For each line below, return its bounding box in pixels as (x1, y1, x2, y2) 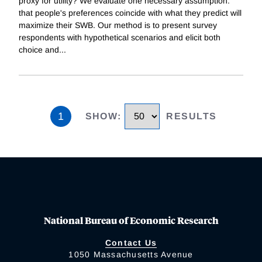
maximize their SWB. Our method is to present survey (19, 20, 217, 30)
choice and (19, 45, 59, 55)
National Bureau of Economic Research (43, 213, 219, 227)
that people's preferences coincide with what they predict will (19, 8, 242, 18)
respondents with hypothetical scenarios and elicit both (19, 33, 220, 43)
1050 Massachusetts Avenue (68, 249, 194, 259)
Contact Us (105, 237, 157, 247)
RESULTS (166, 111, 217, 122)
